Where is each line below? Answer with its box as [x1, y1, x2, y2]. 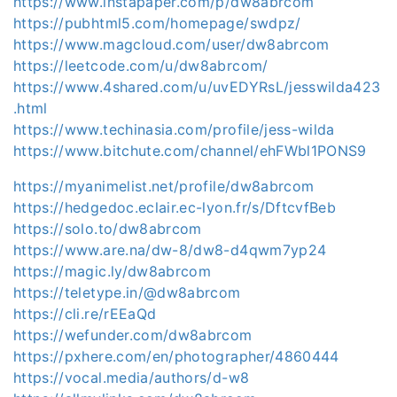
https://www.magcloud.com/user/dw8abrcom [13, 35, 330, 53]
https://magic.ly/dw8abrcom [13, 262, 212, 280]
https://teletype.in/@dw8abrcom [13, 284, 241, 301]
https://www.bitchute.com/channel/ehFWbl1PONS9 [13, 142, 367, 160]
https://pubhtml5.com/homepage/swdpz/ [13, 14, 301, 32]
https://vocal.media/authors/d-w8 [13, 369, 250, 386]
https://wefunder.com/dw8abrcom [13, 326, 253, 344]
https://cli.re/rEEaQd [13, 305, 157, 323]
